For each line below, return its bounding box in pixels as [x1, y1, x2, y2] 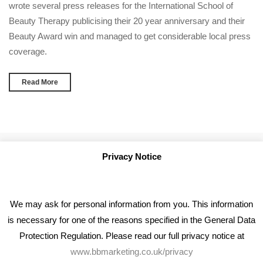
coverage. [9, 46, 52, 57]
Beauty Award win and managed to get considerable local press [9, 31, 251, 42]
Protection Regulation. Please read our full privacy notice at [19, 230, 244, 241]
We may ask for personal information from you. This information [10, 198, 253, 209]
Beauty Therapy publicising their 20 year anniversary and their [9, 16, 245, 26]
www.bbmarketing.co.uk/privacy [70, 246, 193, 257]
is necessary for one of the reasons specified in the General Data [8, 214, 255, 225]
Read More [22, 78, 58, 87]
